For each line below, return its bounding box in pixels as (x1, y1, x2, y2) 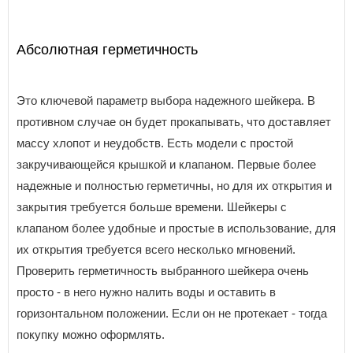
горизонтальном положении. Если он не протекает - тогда (17, 306, 327, 320)
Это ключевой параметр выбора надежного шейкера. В (17, 93, 315, 107)
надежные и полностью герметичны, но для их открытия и (17, 178, 332, 192)
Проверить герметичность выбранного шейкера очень (17, 263, 309, 277)
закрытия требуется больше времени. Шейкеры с (17, 199, 287, 214)
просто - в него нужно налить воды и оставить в (17, 284, 276, 299)
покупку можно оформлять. (17, 327, 165, 341)
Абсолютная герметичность (17, 41, 198, 58)
